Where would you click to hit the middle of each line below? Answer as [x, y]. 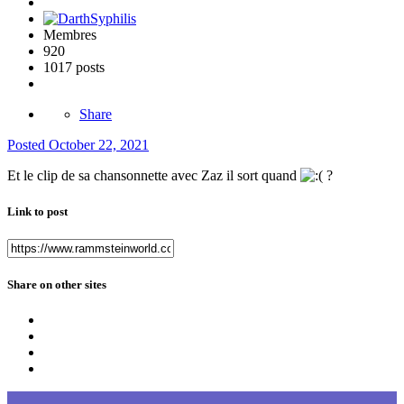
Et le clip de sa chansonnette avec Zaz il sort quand [154, 176]
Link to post [37, 211]
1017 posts [74, 68]
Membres [70, 35]
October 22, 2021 [99, 145]
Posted [28, 145]
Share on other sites [57, 284]
